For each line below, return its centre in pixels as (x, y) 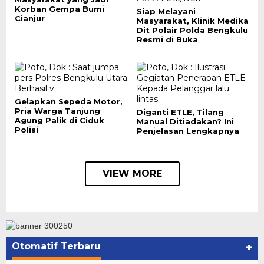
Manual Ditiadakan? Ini (185, 121)
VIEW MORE (132, 174)
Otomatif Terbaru (56, 246)
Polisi (27, 130)
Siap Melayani (166, 11)
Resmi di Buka (167, 39)
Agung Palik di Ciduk (60, 120)
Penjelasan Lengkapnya (188, 131)
